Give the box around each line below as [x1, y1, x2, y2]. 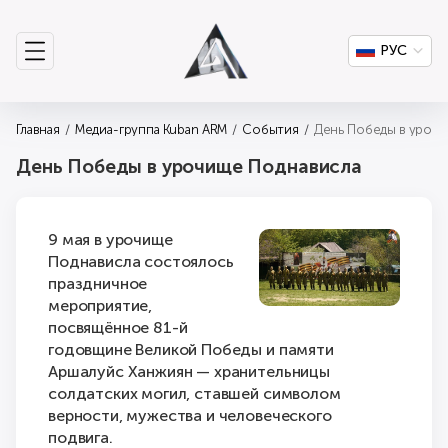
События [242, 122, 299, 137]
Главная [16, 122, 60, 137]
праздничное [48, 274, 148, 293]
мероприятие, [48, 296, 153, 315]
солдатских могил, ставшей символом [48, 384, 341, 403]
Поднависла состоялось [48, 252, 234, 271]
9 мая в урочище [48, 230, 173, 249]
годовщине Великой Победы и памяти [48, 340, 334, 359]
